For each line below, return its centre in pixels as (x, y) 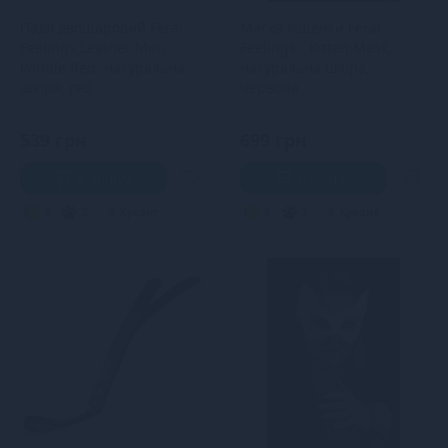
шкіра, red (56, 87)
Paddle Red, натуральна (102, 67)
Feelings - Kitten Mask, (315, 47)
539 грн (53, 140)
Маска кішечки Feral (310, 27)
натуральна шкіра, (304, 67)
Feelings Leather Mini (92, 47)
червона (269, 87)
